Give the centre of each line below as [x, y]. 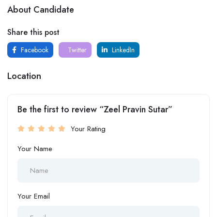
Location [24, 76]
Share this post [33, 32]
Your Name [35, 149]
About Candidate [41, 10]
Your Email [34, 196]
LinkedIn [122, 50]
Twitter [76, 50]
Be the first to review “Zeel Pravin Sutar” [95, 109]
